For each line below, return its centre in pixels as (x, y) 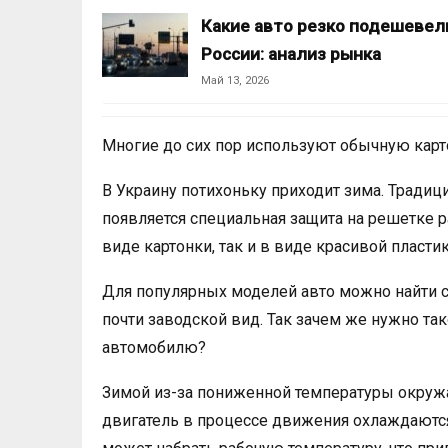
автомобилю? (154, 347)
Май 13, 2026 (235, 80)
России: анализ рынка (291, 54)
